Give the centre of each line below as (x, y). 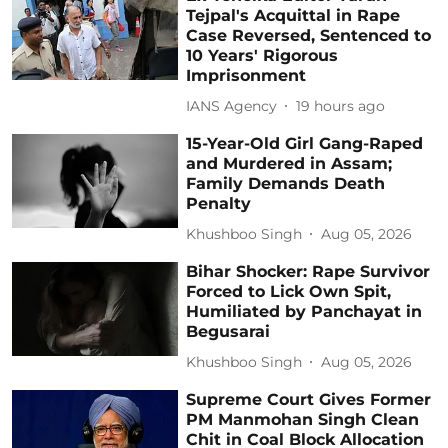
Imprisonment (246, 76)
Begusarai (228, 332)
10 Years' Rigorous (262, 56)
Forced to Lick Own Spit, (289, 292)
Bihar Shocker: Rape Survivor (308, 272)
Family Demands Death (286, 184)
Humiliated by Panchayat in (304, 312)
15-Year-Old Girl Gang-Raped (305, 144)
